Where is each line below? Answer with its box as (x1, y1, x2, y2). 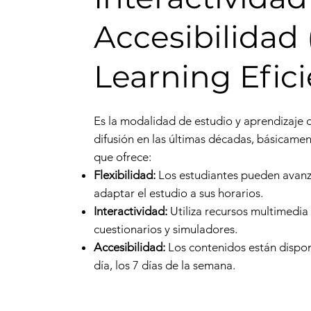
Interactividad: (93, 203, 167, 218)
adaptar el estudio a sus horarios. (93, 185, 263, 200)
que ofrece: (93, 149, 151, 164)
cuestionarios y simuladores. (93, 221, 237, 236)
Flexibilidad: (93, 167, 155, 182)
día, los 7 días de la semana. (93, 258, 235, 272)
